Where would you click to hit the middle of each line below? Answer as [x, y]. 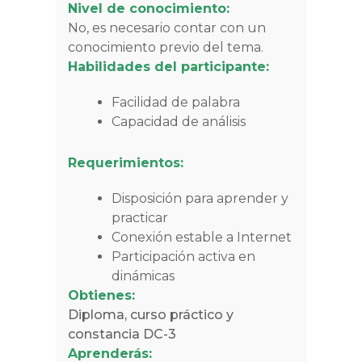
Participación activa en [183, 257]
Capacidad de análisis [179, 122]
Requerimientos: [126, 163]
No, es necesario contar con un [167, 28]
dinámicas [143, 276]
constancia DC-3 [122, 335]
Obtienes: [101, 296]
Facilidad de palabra [177, 103]
